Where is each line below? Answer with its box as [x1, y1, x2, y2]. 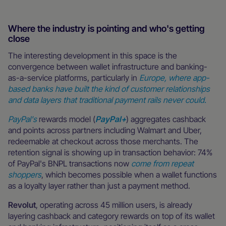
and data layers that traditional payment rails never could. [8, 94, 206, 105]
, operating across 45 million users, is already [36, 199, 192, 210]
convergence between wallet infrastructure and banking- [8, 61, 207, 72]
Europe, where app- [139, 72, 209, 83]
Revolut [8, 199, 36, 210]
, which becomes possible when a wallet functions [41, 169, 217, 180]
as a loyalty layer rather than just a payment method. [8, 180, 190, 191]
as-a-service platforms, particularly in [8, 72, 139, 83]
